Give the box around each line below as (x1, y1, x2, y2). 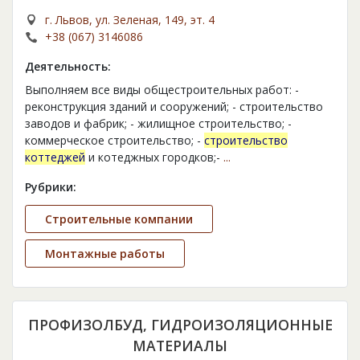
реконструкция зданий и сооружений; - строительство (25, 99, 323, 115)
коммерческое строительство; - (25, 133, 204, 149)
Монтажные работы (45, 246, 165, 262)
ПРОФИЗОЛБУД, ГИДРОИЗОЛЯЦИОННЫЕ (27, 315, 333, 335)
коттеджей (25, 149, 85, 166)
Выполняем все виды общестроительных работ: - (25, 82, 299, 98)
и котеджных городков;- (85, 149, 223, 166)
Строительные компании (45, 211, 193, 227)
